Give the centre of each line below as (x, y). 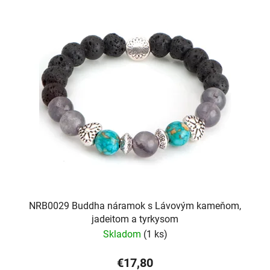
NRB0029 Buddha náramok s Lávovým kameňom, (135, 206)
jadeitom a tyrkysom (135, 219)
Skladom (123, 234)
